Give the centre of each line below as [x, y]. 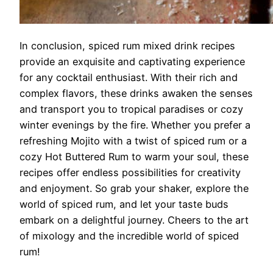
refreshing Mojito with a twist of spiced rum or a [133, 141]
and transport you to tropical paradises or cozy [131, 109]
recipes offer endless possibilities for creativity [130, 173]
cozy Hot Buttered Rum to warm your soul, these [134, 157]
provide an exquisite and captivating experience [132, 62]
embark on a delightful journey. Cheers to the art [134, 220]
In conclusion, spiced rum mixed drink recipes [127, 46]
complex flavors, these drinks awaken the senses [136, 94]
